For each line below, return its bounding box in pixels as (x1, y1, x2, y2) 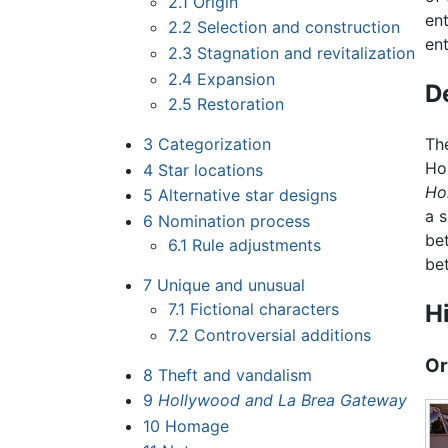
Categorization (157, 134, 271, 155)
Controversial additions (194, 324, 372, 345)
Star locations (157, 159, 263, 180)
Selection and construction (197, 17, 401, 38)
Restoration (197, 94, 285, 115)
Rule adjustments (192, 235, 322, 256)
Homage (164, 415, 229, 436)
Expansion (197, 68, 276, 89)
